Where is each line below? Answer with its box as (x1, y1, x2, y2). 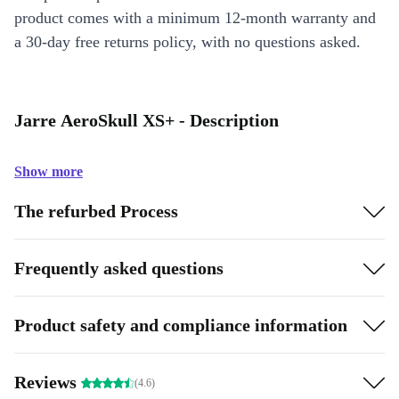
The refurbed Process (14, 200, 178, 221)
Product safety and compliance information (14, 314, 347, 335)
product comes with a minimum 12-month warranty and (14, 9, 376, 27)
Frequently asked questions (14, 257, 224, 278)
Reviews (14, 371, 81, 392)
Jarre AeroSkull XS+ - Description (14, 110, 279, 130)
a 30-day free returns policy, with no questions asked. (14, 33, 361, 51)
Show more (14, 164, 83, 179)
